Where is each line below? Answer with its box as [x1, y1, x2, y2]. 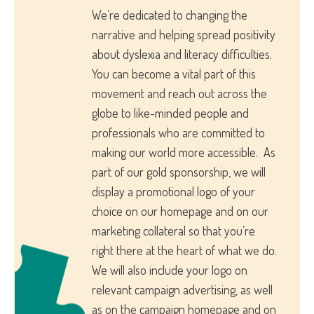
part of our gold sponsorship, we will [92, 164, 266, 180]
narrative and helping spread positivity [92, 27, 275, 43]
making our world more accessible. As [92, 144, 275, 161]
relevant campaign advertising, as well [92, 282, 273, 298]
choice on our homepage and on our [92, 203, 268, 219]
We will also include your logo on [92, 262, 247, 278]
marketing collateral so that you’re [92, 223, 255, 239]
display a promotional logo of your [92, 184, 255, 200]
